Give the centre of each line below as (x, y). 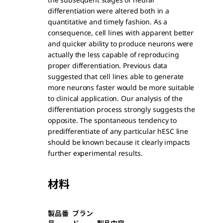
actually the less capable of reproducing (113, 55)
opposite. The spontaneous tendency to (112, 120)
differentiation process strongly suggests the (121, 109)
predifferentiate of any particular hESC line (118, 131)
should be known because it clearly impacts (119, 142)
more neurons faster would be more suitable (121, 87)
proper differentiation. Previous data (108, 65)
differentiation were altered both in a (109, 11)
